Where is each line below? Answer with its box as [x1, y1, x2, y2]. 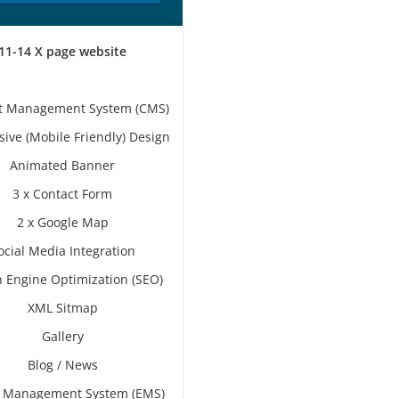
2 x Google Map [16, 214, 109, 231]
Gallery [41, 328, 84, 345]
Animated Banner [10, 157, 115, 174]
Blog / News [27, 356, 98, 373]
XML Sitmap [27, 299, 98, 316]
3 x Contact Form [12, 185, 112, 202]
